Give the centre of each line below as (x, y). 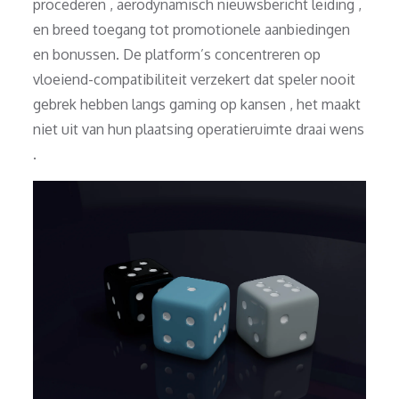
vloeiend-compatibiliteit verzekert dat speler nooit (195, 79)
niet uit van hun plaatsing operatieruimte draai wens (199, 129)
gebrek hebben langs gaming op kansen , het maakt (197, 104)
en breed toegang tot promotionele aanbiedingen (192, 29)
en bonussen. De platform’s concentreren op (177, 54)
